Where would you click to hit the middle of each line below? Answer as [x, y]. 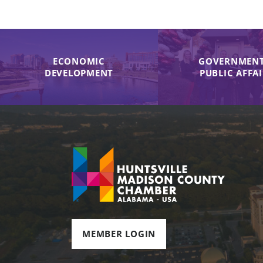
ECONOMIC [79, 61]
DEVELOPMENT [79, 73]
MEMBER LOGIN [119, 233]
